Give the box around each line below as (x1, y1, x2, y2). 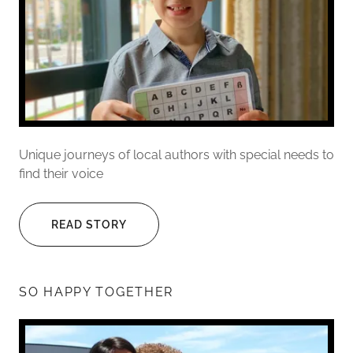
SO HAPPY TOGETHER (19, 284, 174, 299)
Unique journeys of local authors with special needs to (19, 147, 334, 162)
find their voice (19, 165, 103, 181)
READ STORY (51, 217, 127, 231)
